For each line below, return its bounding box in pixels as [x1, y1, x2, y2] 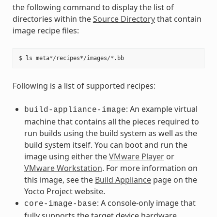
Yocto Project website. [24, 186, 105, 197]
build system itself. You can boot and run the [24, 139, 187, 150]
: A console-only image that [96, 197, 196, 208]
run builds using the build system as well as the [24, 127, 197, 139]
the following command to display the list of [12, 1, 174, 13]
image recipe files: [12, 25, 79, 36]
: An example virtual [125, 103, 198, 114]
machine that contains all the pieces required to [24, 116, 199, 127]
